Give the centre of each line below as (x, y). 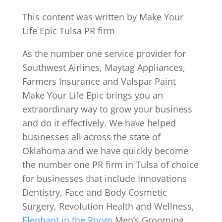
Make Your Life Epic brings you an (92, 95)
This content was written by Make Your (103, 17)
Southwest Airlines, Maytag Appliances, (104, 67)
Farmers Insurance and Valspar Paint (99, 81)
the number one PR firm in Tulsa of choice (110, 164)
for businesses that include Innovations (104, 178)
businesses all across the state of (91, 137)
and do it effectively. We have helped (99, 123)
